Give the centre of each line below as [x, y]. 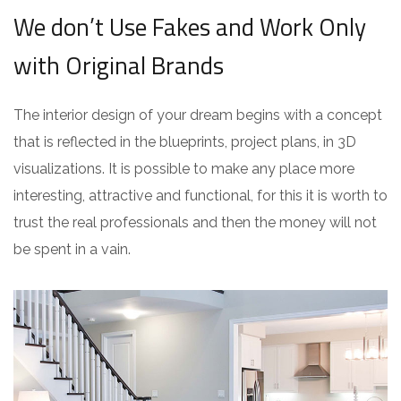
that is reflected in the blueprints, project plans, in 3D [185, 142]
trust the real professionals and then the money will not [195, 222]
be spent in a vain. [72, 249]
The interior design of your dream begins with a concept [198, 115]
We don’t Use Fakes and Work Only [190, 26]
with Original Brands [119, 65]
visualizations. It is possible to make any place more [184, 169]
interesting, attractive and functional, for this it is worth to [200, 196]
